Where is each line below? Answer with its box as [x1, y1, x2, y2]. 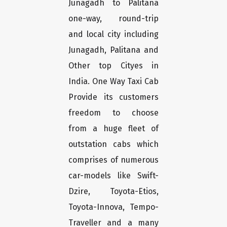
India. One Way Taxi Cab [68, 77, 159, 87]
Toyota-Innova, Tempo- [68, 202, 159, 212]
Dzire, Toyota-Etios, [68, 186, 159, 197]
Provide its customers [68, 92, 159, 102]
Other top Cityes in [68, 61, 159, 71]
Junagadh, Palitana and [68, 45, 159, 55]
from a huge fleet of [68, 124, 159, 134]
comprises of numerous [68, 155, 159, 165]
